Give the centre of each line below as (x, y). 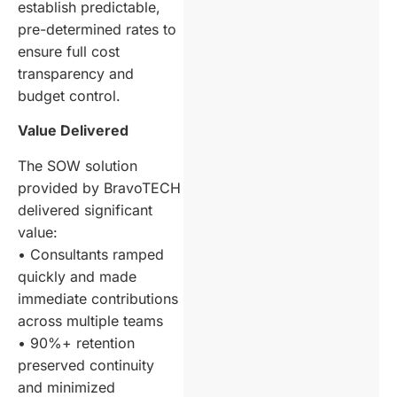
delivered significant (85, 210)
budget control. (69, 95)
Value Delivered (73, 131)
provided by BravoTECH (99, 187)
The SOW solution (78, 165)
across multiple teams (90, 320)
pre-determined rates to (97, 29)
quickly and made (77, 276)
